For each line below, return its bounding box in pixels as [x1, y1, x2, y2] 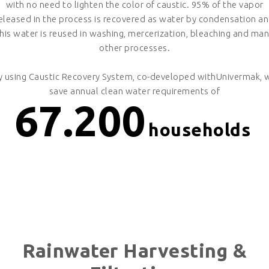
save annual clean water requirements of [49, 86, 220, 97]
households [148, 119, 255, 141]
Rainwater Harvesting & [22, 240, 247, 262]
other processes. [99, 43, 170, 53]
